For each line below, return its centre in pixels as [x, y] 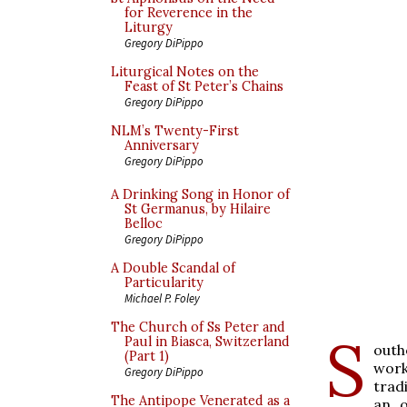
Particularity [164, 283]
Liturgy [149, 27]
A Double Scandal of [173, 268]
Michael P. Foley [162, 298]
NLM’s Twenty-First [175, 131]
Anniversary [162, 145]
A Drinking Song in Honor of [200, 194]
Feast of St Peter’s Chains [204, 86]
